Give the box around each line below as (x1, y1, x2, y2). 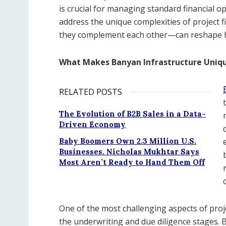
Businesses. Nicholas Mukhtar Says (59, 147, 199, 157)
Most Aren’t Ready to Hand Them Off (59, 157, 205, 167)
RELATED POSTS (59, 86, 122, 98)
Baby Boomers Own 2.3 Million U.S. (59, 136, 196, 146)
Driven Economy (59, 120, 126, 130)
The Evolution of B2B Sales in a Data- (59, 109, 206, 119)
